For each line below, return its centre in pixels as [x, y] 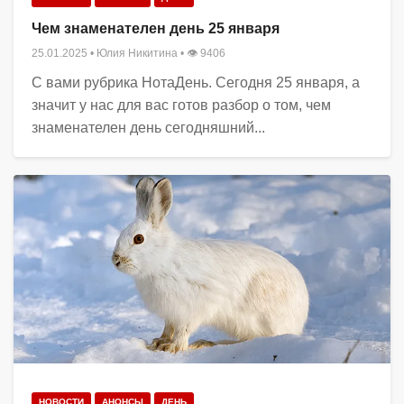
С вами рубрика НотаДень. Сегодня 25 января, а [196, 83]
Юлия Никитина [137, 54]
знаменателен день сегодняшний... [148, 128]
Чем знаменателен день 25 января [156, 29]
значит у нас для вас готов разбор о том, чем [181, 106]
